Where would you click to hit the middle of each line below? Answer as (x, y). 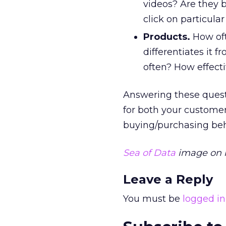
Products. (167, 37)
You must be (153, 199)
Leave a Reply (168, 179)
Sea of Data (149, 153)
